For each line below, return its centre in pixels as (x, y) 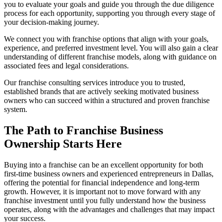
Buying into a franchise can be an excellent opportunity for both (104, 165)
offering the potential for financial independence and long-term (102, 183)
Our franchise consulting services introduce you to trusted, (95, 83)
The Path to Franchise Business (83, 131)
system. (16, 110)
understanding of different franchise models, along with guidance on (110, 57)
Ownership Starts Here (63, 144)
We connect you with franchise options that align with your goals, (106, 39)
